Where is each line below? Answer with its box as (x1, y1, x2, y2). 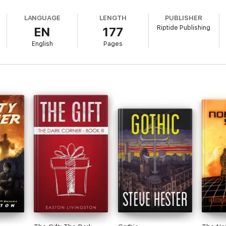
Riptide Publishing (157, 24, 211, 31)
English (31, 40, 53, 47)
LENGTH (99, 14, 127, 22)
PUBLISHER (165, 14, 202, 22)
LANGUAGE (24, 14, 61, 22)
